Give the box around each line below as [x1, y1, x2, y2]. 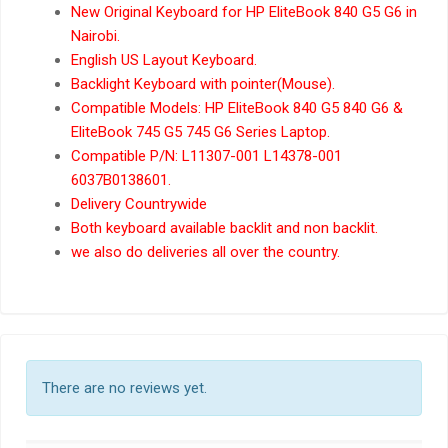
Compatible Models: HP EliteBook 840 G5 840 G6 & [71, 98, 404, 117]
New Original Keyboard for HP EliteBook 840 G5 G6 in [71, 2, 418, 21]
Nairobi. [71, 26, 121, 45]
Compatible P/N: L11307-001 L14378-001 [71, 146, 343, 165]
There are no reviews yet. [42, 378, 207, 397]
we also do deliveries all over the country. [71, 242, 341, 261]
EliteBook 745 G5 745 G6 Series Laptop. [71, 122, 331, 141]
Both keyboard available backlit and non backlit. [71, 218, 383, 237]
